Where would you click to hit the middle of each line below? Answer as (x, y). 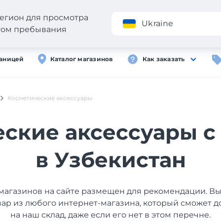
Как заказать (164, 59)
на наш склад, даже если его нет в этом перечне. (110, 215)
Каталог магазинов (81, 59)
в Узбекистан (110, 160)
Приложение (156, 19)
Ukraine (158, 23)
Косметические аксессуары (50, 98)
